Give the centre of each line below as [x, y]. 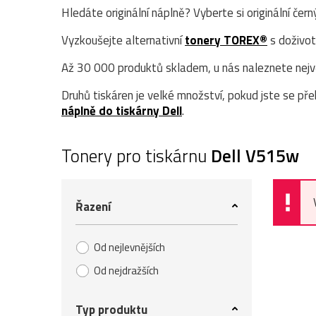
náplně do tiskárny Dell [122, 111]
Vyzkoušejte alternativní [123, 40]
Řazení [93, 207]
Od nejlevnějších [129, 247]
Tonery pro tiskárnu [136, 156]
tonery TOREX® [226, 40]
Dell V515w [255, 156]
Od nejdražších [126, 271]
